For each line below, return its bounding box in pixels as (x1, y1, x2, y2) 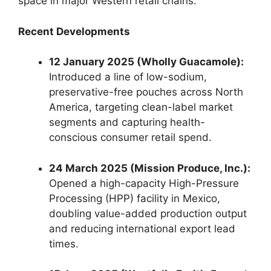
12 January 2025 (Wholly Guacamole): (49, 56, 244, 68)
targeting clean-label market (92, 101, 233, 113)
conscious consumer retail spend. (49, 131, 212, 143)
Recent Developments (18, 25, 130, 38)
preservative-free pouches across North (49, 86, 243, 98)
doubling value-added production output (49, 207, 247, 220)
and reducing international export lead (49, 222, 235, 235)
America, (49, 101, 92, 113)
